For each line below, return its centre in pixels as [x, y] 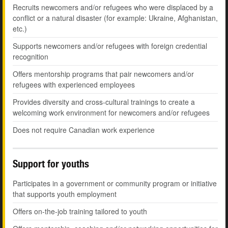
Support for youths [51, 164]
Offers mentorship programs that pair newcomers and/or [103, 74]
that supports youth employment [65, 194]
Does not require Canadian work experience [84, 130]
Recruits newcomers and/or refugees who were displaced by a [113, 7]
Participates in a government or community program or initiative [115, 183]
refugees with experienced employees [74, 85]
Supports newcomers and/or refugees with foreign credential [110, 46]
